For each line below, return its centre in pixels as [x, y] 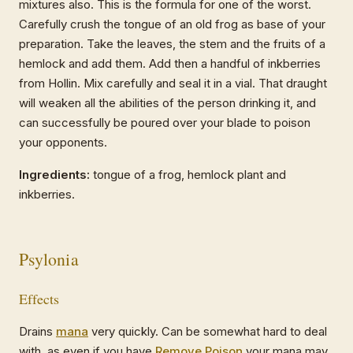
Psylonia [49, 258]
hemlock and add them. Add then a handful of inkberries [170, 63]
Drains [37, 331]
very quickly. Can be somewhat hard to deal [208, 331]
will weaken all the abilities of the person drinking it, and [167, 102]
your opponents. [63, 142]
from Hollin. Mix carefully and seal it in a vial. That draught [173, 83]
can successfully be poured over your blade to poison [165, 122]
